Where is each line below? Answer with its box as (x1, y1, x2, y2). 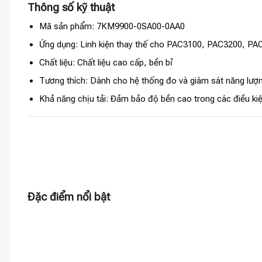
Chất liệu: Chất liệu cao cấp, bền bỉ (39, 57, 173, 68)
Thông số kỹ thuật (27, 1, 115, 15)
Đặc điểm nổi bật (27, 191, 110, 204)
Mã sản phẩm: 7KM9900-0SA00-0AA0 (39, 20, 185, 32)
